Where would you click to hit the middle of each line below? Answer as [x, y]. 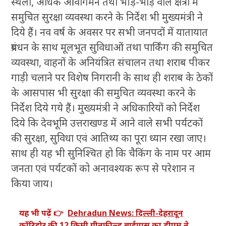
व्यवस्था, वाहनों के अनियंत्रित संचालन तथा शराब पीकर [111, 63]
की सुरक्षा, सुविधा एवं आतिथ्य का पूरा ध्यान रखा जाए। [109, 138]
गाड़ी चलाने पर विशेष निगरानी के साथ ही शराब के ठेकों [112, 78]
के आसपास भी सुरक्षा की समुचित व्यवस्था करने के [104, 93]
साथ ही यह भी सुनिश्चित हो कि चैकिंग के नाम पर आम [111, 153]
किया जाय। [32, 184]
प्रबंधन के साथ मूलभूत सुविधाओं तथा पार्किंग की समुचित [112, 47]
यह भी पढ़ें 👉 [42, 213]
